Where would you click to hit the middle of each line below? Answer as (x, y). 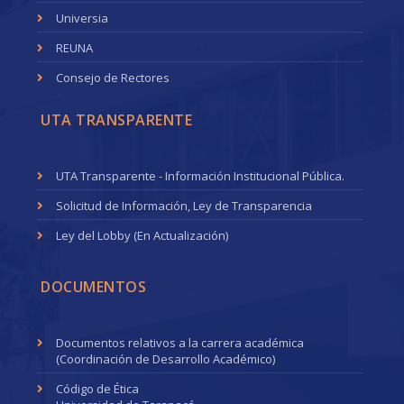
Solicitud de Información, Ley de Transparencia (184, 205)
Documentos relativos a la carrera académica (180, 342)
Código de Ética (98, 388)
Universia (83, 18)
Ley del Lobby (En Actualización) (142, 235)
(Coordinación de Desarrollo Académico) (166, 358)
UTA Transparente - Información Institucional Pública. (201, 175)
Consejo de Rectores (113, 77)
